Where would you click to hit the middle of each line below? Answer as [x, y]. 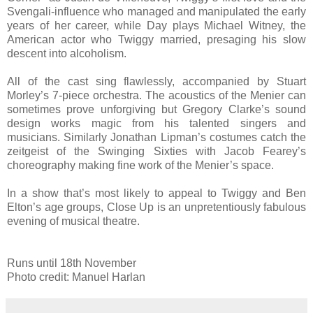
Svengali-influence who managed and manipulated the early [156, 11]
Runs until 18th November [72, 263]
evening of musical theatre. [73, 221]
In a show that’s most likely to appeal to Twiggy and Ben [156, 193]
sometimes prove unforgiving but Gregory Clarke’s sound [156, 109]
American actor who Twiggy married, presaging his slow [156, 39]
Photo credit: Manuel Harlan [76, 277]
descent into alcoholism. [68, 53]
